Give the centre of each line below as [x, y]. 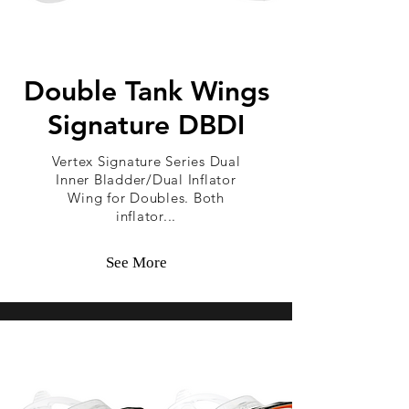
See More [136, 262]
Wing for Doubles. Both [146, 198]
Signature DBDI [146, 125]
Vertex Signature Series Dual [146, 161]
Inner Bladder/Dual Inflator [146, 179]
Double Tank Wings [146, 91]
